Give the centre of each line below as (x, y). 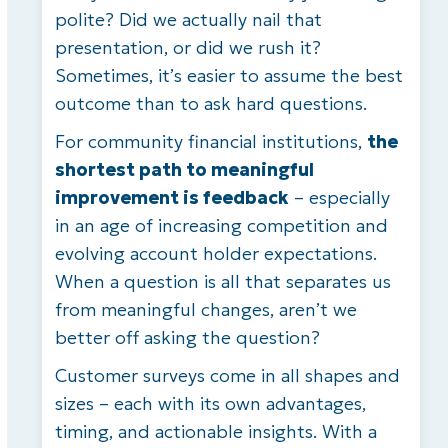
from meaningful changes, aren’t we (205, 309)
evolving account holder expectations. (215, 253)
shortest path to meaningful (184, 169)
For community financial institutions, (210, 141)
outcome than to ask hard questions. (210, 103)
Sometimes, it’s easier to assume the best (228, 75)
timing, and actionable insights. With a (215, 431)
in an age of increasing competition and (221, 225)
